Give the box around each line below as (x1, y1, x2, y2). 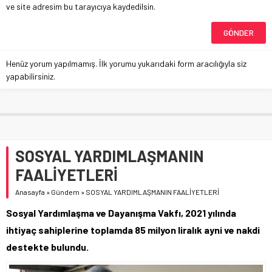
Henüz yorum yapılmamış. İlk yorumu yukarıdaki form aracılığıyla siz (6, 58, 246, 69)
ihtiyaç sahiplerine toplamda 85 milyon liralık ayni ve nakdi (6, 224, 260, 236)
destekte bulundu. (6, 241, 89, 253)
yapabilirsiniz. (6, 71, 55, 82)
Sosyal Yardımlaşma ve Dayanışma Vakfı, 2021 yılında (6, 207, 236, 219)
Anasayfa (15, 188, 45, 197)
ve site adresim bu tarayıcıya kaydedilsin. (6, 1, 155, 12)
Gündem (51, 188, 80, 197)
